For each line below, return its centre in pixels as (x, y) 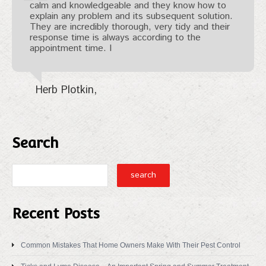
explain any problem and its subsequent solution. (131, 16)
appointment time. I (71, 48)
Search (35, 142)
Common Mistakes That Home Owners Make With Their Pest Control (131, 245)
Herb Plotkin (65, 90)
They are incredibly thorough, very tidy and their (130, 27)
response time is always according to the (115, 37)
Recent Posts (56, 213)
